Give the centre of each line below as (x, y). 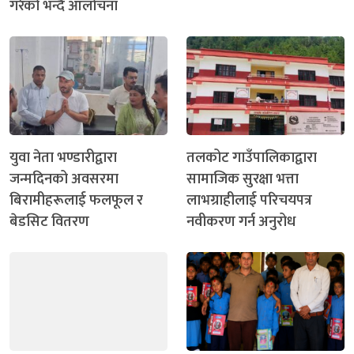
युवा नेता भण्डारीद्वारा (63, 157)
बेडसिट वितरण (49, 221)
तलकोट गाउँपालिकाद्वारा (252, 157)
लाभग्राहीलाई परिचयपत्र (249, 200)
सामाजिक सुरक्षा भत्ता (243, 179)
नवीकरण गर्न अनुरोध (241, 221)
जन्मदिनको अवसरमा (64, 179)
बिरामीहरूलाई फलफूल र (76, 200)
